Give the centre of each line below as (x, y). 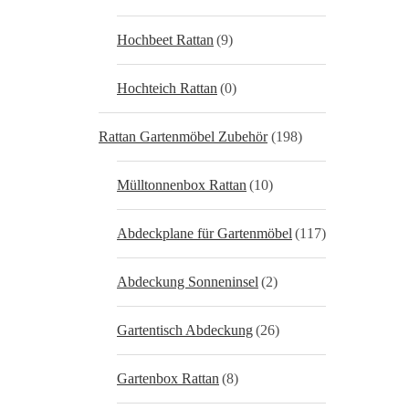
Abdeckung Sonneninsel (188, 282)
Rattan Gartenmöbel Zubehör (183, 136)
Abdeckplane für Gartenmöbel (204, 233)
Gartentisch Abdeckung (185, 330)
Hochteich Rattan (167, 88)
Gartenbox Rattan (168, 378)
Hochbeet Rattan (165, 40)
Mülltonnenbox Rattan (182, 185)
